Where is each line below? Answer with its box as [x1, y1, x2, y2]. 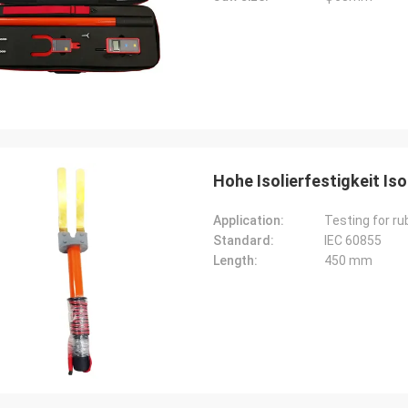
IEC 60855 [324, 233, 382, 248]
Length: [213, 253, 258, 268]
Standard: [213, 233, 274, 248]
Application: [213, 213, 284, 228]
